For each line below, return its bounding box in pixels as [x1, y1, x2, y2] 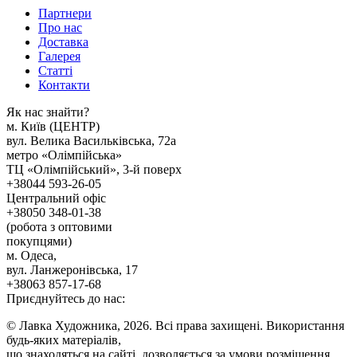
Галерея [38, 49, 80, 63]
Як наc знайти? [6, 104, 89, 119]
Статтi [38, 63, 73, 77]
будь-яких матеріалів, [6, 332, 121, 347]
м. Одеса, [6, 248, 57, 262]
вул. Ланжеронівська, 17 [6, 262, 138, 277]
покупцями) [6, 233, 72, 248]
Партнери [38, 6, 92, 20]
